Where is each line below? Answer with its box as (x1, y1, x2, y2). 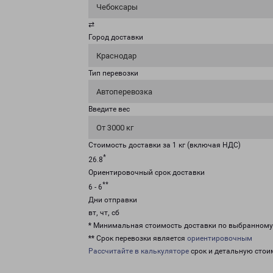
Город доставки (88, 33, 143, 41)
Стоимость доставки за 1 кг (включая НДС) (88, 141, 241, 149)
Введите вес (88, 105, 130, 113)
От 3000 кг (96, 123, 133, 132)
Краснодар (96, 51, 136, 60)
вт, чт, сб (88, 208, 119, 217)
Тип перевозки (88, 69, 138, 77)
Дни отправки (88, 196, 137, 204)
